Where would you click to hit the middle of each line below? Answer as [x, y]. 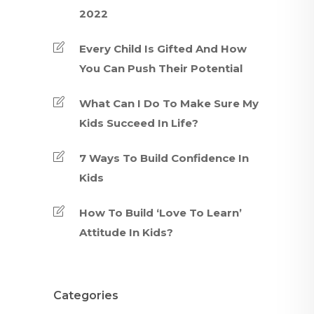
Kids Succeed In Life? [139, 123]
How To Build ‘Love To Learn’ [161, 213]
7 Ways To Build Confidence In [164, 158]
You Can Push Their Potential [161, 68]
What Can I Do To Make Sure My [169, 103]
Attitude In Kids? [126, 232]
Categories [86, 295]
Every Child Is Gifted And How [163, 49]
